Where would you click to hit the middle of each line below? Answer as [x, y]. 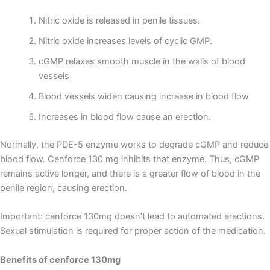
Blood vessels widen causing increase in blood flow [143, 97]
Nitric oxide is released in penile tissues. [119, 21]
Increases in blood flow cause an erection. [124, 117]
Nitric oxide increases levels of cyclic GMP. [125, 41]
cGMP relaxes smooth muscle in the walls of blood [142, 62]
